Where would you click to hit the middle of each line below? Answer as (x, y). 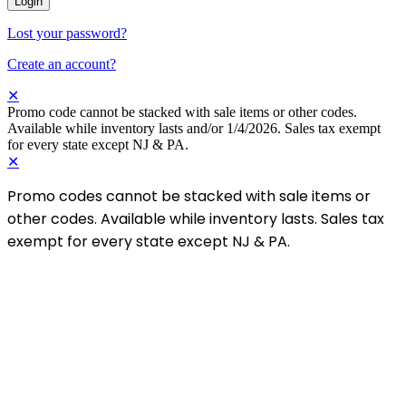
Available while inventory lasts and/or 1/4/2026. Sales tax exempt (194, 128)
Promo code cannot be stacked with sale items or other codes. (182, 112)
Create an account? (62, 64)
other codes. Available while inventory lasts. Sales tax (196, 219)
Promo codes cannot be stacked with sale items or (189, 196)
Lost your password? (67, 33)
